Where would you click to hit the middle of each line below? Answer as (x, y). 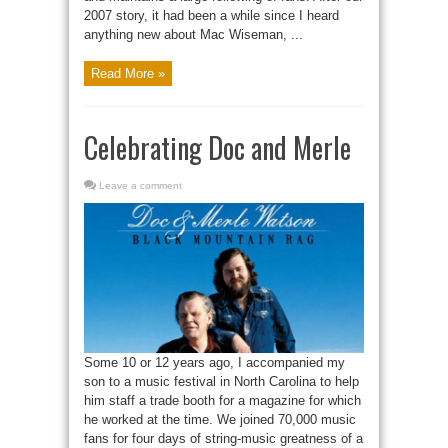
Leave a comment (140, 186)
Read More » (128, 74)
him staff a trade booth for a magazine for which (222, 400)
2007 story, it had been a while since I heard (211, 16)
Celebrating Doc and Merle (217, 148)
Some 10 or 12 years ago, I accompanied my (214, 362)
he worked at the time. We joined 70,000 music (220, 419)
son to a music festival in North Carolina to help (221, 381)
